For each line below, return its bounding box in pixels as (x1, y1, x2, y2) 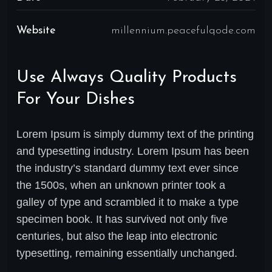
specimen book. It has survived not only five (16, 212, 228, 225)
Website (16, 24, 56, 36)
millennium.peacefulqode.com (111, 24, 256, 36)
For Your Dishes (16, 90, 135, 108)
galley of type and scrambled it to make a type (16, 195, 239, 208)
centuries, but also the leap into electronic (16, 229, 217, 242)
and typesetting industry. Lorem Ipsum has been (16, 144, 249, 157)
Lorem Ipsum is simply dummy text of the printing (16, 127, 254, 140)
